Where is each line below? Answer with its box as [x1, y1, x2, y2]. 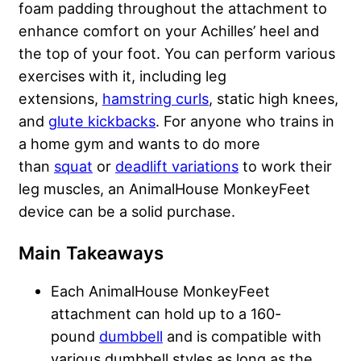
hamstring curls [102, 89, 209, 108]
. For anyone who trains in [156, 112, 334, 131]
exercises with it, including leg [19, 67, 226, 85]
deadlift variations [115, 157, 239, 176]
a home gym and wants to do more [19, 135, 260, 153]
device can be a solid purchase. [19, 202, 239, 221]
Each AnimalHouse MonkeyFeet [51, 282, 270, 301]
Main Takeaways [19, 243, 164, 264]
